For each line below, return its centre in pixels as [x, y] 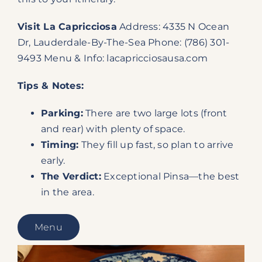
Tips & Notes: [51, 85]
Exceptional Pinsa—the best [170, 176]
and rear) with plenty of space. [113, 129]
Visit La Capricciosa [67, 26]
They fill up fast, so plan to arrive [156, 144]
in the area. [67, 192]
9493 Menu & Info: [62, 58]
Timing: [60, 144]
